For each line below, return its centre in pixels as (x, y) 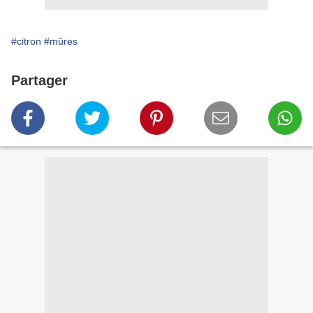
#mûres (61, 42)
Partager (39, 81)
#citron (26, 42)
